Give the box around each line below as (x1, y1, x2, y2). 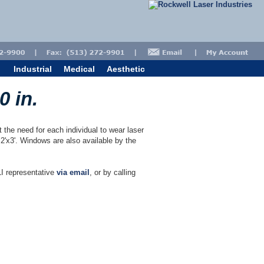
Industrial (14, 64, 52, 74)
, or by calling (90, 168, 136, 177)
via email (57, 168, 90, 177)
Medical (64, 64, 95, 74)
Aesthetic (107, 64, 145, 74)
